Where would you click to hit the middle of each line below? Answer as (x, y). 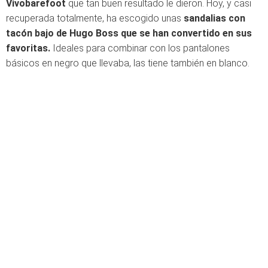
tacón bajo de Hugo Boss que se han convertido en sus (129, 33)
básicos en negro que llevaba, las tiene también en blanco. (128, 63)
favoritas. (28, 48)
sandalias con (214, 18)
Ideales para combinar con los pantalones (140, 48)
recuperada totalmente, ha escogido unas (95, 18)
